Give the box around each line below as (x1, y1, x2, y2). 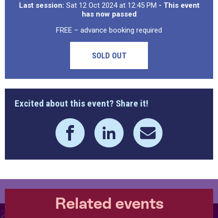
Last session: (18, 1, 64, 10)
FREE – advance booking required (56, 26, 162, 35)
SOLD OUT (91, 51, 127, 60)
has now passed (81, 10, 137, 18)
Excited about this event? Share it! (15, 98, 148, 109)
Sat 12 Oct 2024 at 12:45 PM (64, 1, 159, 10)
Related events (54, 195, 163, 212)
